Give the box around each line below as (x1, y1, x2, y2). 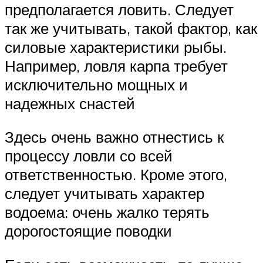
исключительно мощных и (5, 75, 188, 94)
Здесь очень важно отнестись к (5, 127, 224, 147)
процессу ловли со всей (5, 146, 173, 166)
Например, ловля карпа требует (5, 56, 228, 75)
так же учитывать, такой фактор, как (5, 18, 257, 38)
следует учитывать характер (5, 184, 204, 203)
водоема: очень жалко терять (5, 203, 210, 222)
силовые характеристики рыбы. (5, 37, 227, 56)
